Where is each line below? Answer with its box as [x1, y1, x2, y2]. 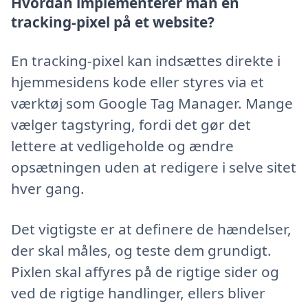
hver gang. [11, 179, 85, 199]
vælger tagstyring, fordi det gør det [11, 115, 251, 135]
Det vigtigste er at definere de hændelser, [11, 219, 291, 239]
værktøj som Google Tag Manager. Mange [11, 93, 293, 113]
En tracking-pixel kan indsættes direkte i [11, 51, 280, 71]
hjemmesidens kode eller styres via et [11, 72, 264, 92]
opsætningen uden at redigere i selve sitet [11, 157, 296, 177]
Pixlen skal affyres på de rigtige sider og [11, 262, 279, 281]
